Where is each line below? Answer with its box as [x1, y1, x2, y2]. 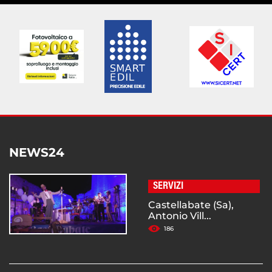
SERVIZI [153, 181, 183, 192]
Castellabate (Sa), [148, 199, 234, 211]
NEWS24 [9, 145, 64, 160]
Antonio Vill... [148, 210, 211, 222]
